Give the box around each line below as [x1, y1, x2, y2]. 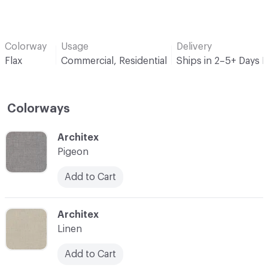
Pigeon [57, 147, 89, 157]
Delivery [176, 41, 212, 51]
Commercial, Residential [61, 56, 167, 66]
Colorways [7, 102, 70, 115]
